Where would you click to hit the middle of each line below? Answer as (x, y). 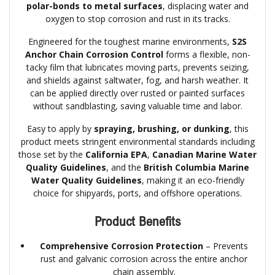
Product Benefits (137, 221)
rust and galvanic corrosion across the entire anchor (144, 259)
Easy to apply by (60, 129)
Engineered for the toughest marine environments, (130, 42)
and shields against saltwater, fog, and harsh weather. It (137, 80)
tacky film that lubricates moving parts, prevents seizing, (137, 68)
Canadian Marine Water (204, 155)
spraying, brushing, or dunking (161, 129)
